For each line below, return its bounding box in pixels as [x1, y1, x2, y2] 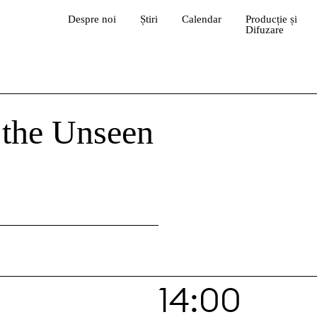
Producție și [245, 13, 297, 25]
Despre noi [67, 13, 116, 25]
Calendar [181, 13, 221, 25]
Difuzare [245, 24, 284, 35]
